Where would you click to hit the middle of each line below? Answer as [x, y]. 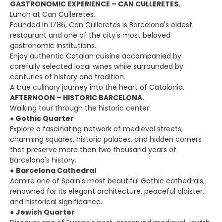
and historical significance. [56, 202]
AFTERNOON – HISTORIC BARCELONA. [77, 98]
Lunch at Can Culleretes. [53, 14]
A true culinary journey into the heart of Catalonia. [97, 87]
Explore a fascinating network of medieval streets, [96, 129]
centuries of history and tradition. [68, 77]
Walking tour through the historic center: [80, 108]
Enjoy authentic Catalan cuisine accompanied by [96, 56]
